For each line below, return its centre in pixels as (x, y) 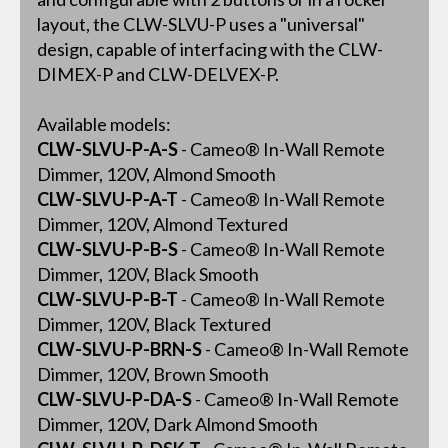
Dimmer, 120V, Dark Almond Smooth (177, 424)
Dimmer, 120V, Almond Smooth (156, 174)
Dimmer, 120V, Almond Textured (162, 224)
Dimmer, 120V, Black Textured (153, 324)
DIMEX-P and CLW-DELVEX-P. (157, 74)
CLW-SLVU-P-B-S (107, 249)
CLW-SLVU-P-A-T (107, 199)
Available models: (103, 124)
